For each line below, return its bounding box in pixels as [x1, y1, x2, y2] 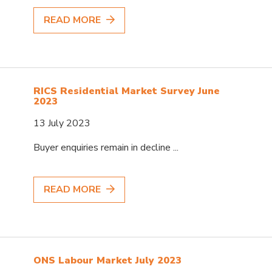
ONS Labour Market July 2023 [33, 253, 182, 267]
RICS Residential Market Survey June [33, 84, 220, 98]
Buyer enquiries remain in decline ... [33, 140, 179, 154]
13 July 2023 [33, 116, 91, 130]
